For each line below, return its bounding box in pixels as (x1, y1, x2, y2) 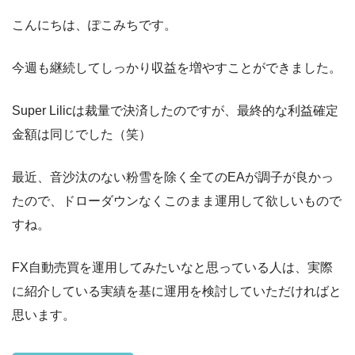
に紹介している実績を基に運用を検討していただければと (12, 284, 342, 298)
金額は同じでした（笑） (12, 127, 151, 141)
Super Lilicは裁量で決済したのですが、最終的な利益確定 (12, 103, 338, 117)
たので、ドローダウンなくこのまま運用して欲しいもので (12, 193, 342, 208)
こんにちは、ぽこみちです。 (12, 17, 177, 32)
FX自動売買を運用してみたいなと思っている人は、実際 (12, 260, 333, 274)
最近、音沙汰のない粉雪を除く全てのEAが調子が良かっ (12, 170, 334, 184)
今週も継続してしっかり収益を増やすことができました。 (12, 60, 342, 74)
